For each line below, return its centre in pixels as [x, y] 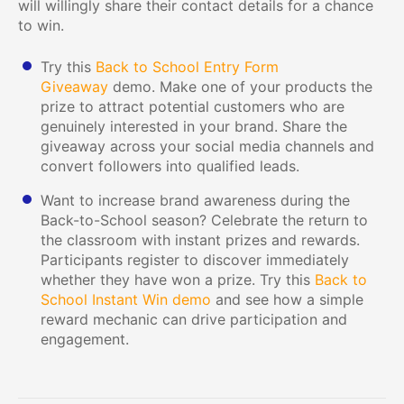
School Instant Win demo [126, 299]
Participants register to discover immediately [195, 259]
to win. [41, 25]
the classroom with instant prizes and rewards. [200, 239]
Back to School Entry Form [187, 66]
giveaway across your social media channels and [207, 146]
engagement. [85, 339]
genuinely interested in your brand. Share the [194, 126]
